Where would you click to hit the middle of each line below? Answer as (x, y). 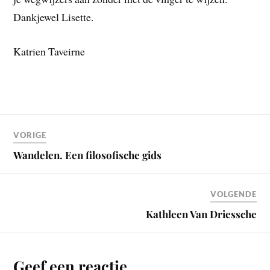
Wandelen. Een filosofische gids (88, 155)
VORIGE (30, 135)
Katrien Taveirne (49, 52)
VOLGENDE (233, 194)
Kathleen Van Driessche (201, 214)
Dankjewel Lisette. (54, 17)
